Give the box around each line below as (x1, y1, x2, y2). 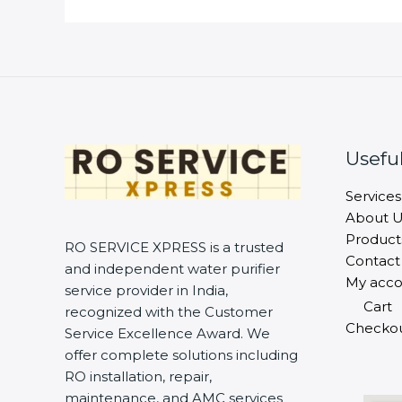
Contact (345, 251, 400, 269)
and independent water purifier (65, 259, 280, 277)
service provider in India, (65, 281, 228, 299)
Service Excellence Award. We (65, 324, 270, 342)
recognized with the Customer (65, 302, 273, 320)
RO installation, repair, (65, 367, 212, 385)
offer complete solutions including (65, 345, 298, 363)
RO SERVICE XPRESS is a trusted (65, 238, 284, 256)
